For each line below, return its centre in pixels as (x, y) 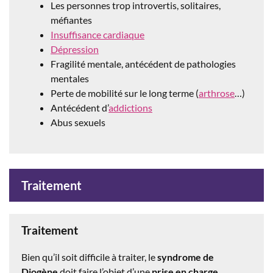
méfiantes (71, 19)
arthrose (217, 93)
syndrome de (186, 257)
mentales (70, 78)
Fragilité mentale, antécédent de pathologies (143, 63)
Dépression (75, 49)
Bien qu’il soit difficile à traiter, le (89, 257)
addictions (130, 107)
